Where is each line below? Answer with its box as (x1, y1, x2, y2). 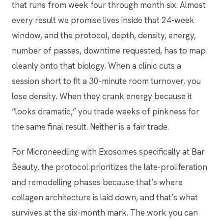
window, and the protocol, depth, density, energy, (12, 29, 196, 41)
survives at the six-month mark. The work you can (12, 207, 198, 218)
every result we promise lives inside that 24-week (12, 14, 194, 26)
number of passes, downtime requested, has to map (12, 45, 206, 56)
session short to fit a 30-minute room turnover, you (12, 75, 201, 86)
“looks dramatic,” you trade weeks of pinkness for (12, 106, 199, 117)
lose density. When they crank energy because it (12, 90, 192, 102)
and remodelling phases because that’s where (12, 176, 183, 188)
